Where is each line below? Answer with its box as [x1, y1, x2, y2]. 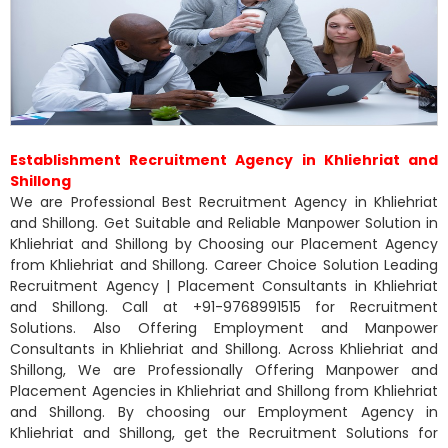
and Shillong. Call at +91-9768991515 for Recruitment [10, 296, 438, 317]
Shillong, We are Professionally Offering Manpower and [10, 359, 438, 380]
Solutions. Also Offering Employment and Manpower [10, 317, 438, 338]
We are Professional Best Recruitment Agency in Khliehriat [10, 191, 438, 212]
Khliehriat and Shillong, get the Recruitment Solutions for [10, 422, 438, 443]
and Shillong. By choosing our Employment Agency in [10, 401, 438, 422]
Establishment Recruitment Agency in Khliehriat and [10, 149, 438, 170]
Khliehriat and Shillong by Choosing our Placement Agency [10, 233, 438, 254]
